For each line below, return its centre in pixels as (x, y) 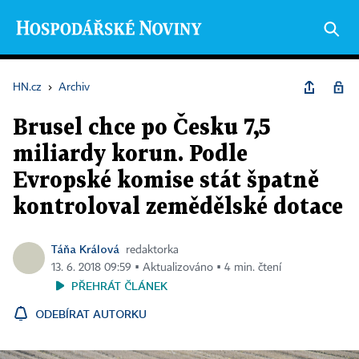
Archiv (74, 87)
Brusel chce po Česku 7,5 (142, 128)
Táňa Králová (85, 249)
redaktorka (152, 250)
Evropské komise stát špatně (166, 181)
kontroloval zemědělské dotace (178, 208)
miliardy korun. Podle (130, 155)
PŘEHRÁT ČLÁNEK (119, 286)
